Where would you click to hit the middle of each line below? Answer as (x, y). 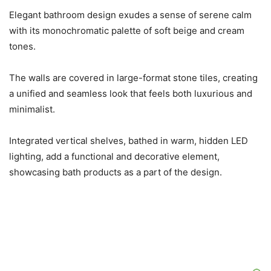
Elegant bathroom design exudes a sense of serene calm (130, 15)
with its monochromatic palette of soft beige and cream (127, 31)
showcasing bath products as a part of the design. (116, 172)
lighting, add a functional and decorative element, (114, 157)
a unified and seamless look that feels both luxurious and (131, 94)
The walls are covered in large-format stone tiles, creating (133, 78)
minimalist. (32, 109)
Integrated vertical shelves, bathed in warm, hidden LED (129, 141)
